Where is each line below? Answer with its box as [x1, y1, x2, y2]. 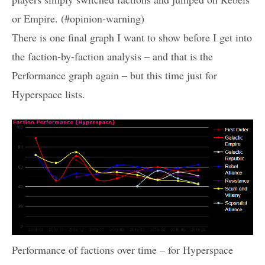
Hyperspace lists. [12, 87, 85, 102]
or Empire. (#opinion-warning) [12, 11, 144, 26]
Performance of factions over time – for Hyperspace [12, 242, 233, 257]
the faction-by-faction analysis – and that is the [12, 49, 213, 64]
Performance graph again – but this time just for [12, 68, 217, 83]
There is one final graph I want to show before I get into [12, 30, 252, 45]
